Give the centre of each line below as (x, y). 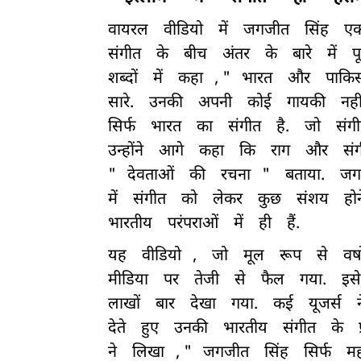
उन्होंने (126, 152)
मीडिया (128, 281)
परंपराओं (193, 224)
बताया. (305, 176)
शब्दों (123, 79)
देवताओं (151, 176)
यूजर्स (325, 305)
